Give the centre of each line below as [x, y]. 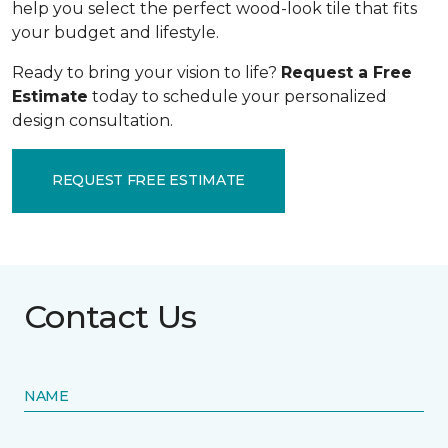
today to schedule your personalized [237, 96]
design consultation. [92, 120]
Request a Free [346, 72]
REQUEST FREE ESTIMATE [149, 180]
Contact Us [110, 316]
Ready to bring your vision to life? [146, 72]
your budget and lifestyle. [115, 32]
